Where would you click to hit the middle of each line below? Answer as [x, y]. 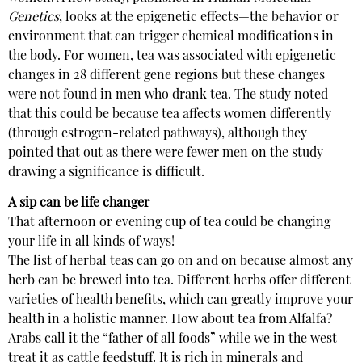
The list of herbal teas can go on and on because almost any [181, 262]
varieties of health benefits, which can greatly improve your [181, 301]
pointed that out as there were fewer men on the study [166, 154]
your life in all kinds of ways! [91, 243]
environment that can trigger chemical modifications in [171, 37]
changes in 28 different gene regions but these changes [166, 76]
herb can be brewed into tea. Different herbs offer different [179, 282]
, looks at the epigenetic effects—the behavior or [199, 18]
